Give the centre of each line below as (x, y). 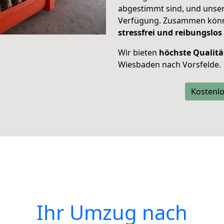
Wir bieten (138, 52)
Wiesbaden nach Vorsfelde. (169, 64)
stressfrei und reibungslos (170, 32)
